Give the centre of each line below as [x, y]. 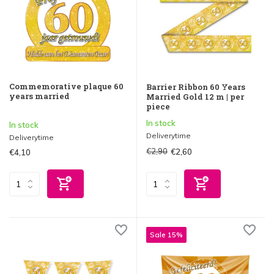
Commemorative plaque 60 [66, 87]
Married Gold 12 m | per [195, 97]
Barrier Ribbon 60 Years [196, 87]
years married [39, 96]
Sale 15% [166, 235]
